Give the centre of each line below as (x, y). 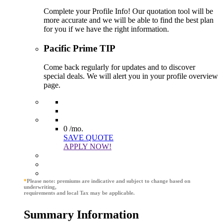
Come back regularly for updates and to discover (119, 67)
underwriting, (40, 187)
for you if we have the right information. (106, 29)
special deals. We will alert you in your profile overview (131, 76)
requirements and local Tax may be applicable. (79, 193)
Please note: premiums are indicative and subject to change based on (109, 181)
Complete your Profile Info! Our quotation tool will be (128, 11)
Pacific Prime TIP (80, 48)
